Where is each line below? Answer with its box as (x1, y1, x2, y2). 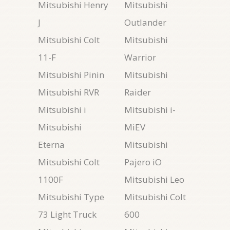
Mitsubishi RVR (38, 86, 99, 98)
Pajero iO (124, 156, 162, 168)
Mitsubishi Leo (124, 174, 184, 185)
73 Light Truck (38, 208, 97, 220)
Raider (124, 86, 151, 98)
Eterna (38, 139, 65, 150)
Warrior (124, 51, 156, 63)
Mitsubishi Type (38, 191, 104, 203)
